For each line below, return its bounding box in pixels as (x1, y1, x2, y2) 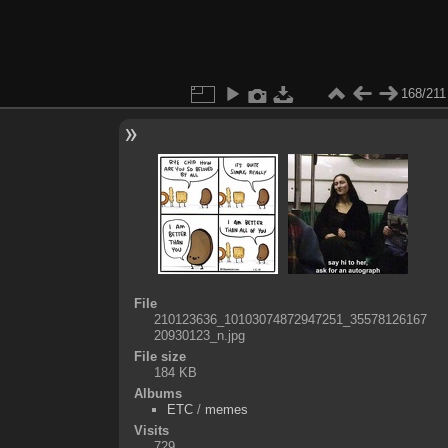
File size (133, 348, 186, 364)
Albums (133, 385, 182, 401)
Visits (133, 422, 169, 438)
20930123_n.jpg (153, 327, 245, 343)
